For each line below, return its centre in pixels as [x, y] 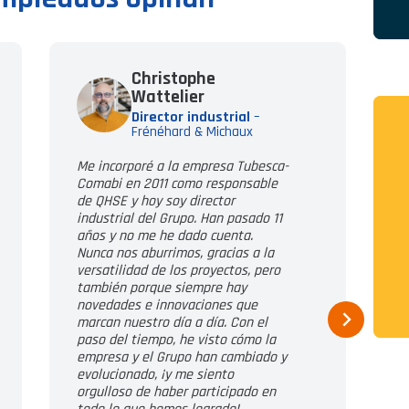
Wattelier [168, 97]
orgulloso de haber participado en [176, 392]
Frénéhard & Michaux [192, 132]
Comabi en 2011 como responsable [177, 184]
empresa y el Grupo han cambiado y [181, 357]
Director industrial [190, 117]
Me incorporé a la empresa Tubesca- [182, 167]
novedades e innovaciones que [167, 305]
